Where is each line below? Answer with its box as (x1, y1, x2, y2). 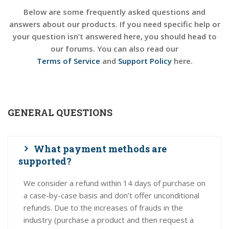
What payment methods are (34, 143, 167, 155)
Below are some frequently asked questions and (24, 7, 205, 17)
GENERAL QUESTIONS (8, 106, 112, 119)
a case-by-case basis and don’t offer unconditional (24, 190, 199, 200)
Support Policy (118, 56, 172, 66)
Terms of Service (36, 56, 100, 66)
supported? (18, 155, 72, 167)
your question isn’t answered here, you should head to (12, 31, 217, 41)
